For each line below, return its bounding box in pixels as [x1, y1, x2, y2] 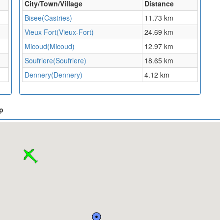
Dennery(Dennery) [25, 70, 82, 80]
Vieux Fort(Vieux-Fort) [25, 27, 94, 37]
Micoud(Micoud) [25, 41, 75, 52]
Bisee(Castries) [25, 13, 72, 23]
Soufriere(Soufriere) [25, 55, 86, 66]
